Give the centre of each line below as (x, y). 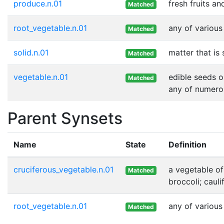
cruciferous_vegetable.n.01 (63, 169)
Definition (187, 144)
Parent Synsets (65, 118)
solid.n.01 (31, 52)
